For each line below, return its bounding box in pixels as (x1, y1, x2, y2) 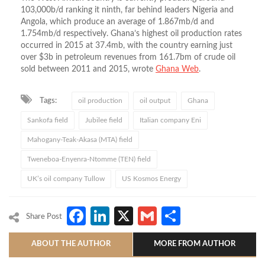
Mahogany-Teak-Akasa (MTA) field (27, 136, 132, 144)
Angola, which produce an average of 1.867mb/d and (21, 18, 214, 27)
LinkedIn (109, 202, 181, 230)
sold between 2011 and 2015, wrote (21, 65, 156, 74)
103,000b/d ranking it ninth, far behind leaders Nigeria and (21, 6, 234, 15)
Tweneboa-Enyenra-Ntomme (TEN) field (27, 156, 151, 163)
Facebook (86, 202, 169, 230)
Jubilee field (85, 117, 122, 124)
